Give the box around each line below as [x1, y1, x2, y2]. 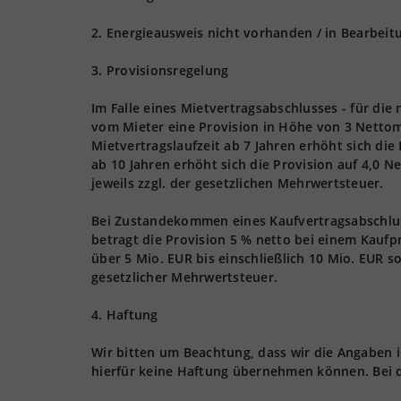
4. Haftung [91, 306, 158, 323]
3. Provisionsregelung [91, 62, 229, 79]
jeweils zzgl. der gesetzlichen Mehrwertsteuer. [91, 175, 384, 192]
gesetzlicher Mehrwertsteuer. [91, 269, 277, 286]
